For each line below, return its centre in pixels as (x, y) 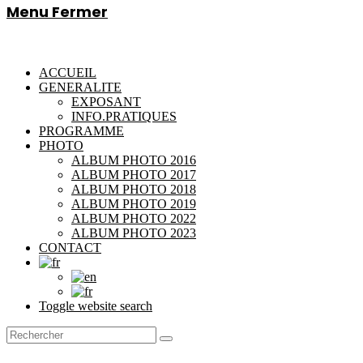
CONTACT (70, 248)
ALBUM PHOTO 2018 (134, 189)
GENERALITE (80, 87)
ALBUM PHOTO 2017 (134, 175)
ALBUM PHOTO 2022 (134, 218)
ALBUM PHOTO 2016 (134, 160)
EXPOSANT (106, 102)
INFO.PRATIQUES (124, 116)
